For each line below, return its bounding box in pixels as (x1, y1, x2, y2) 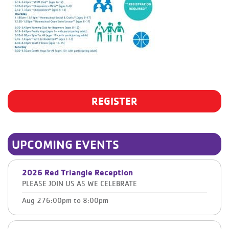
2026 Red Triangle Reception (22, 167, 133, 177)
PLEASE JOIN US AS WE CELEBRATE (22, 179, 137, 188)
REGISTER (91, 94, 138, 107)
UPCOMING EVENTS (12, 136, 119, 152)
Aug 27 (22, 196, 46, 204)
